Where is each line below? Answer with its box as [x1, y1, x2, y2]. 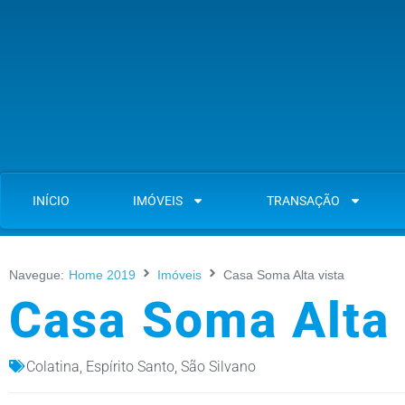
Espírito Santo [86, 357, 174, 375]
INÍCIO [32, 193, 70, 208]
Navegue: [9, 267, 64, 282]
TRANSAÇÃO [267, 193, 341, 208]
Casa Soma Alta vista [223, 267, 344, 282]
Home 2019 [69, 267, 136, 282]
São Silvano [181, 357, 256, 375]
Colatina [26, 357, 80, 375]
